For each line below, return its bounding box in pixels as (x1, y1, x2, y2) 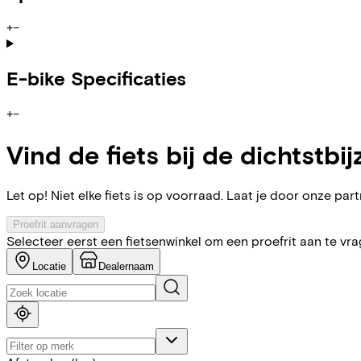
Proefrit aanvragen (13, 218, 98, 231)
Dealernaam (98, 260, 154, 273)
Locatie (32, 260, 66, 273)
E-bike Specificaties (6, 66, 186, 90)
